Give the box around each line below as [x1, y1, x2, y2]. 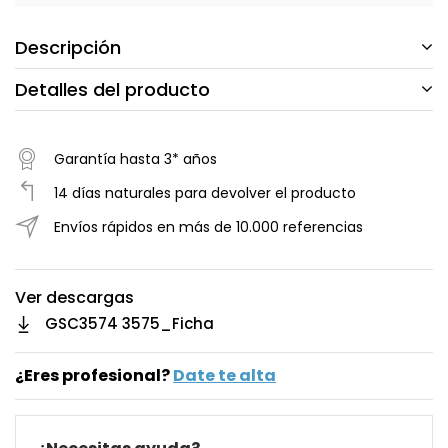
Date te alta [173, 364, 276, 388]
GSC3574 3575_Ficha [45, 313, 214, 335]
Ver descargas [15, 286, 134, 310]
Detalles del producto [15, 77, 210, 103]
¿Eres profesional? [15, 364, 173, 388]
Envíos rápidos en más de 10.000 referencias [54, 217, 363, 238]
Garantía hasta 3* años [54, 149, 217, 170]
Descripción [15, 34, 121, 60]
